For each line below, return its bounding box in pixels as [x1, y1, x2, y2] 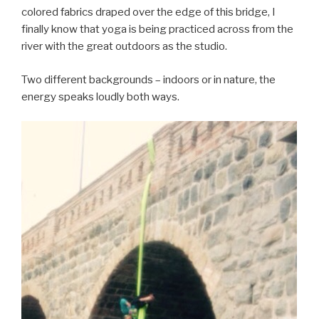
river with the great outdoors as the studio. [21, 40, 229, 53]
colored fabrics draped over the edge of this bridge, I [21, 6, 276, 19]
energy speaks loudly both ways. [21, 90, 179, 103]
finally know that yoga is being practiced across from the [21, 23, 293, 36]
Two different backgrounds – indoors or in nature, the [21, 73, 276, 86]
